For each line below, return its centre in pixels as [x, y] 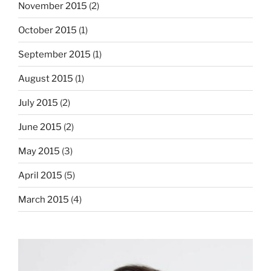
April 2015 [40, 175]
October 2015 [47, 30]
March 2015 [44, 199]
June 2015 [40, 127]
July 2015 [38, 103]
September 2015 [54, 54]
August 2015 [46, 78]
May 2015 [39, 151]
